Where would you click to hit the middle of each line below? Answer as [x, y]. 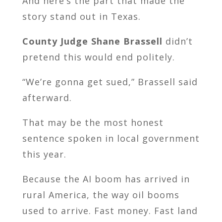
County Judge [56, 41]
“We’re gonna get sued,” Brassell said [110, 82]
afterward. [47, 97]
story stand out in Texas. [81, 16]
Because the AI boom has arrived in [106, 179]
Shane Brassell [127, 41]
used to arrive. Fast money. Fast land [110, 210]
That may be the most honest [93, 122]
